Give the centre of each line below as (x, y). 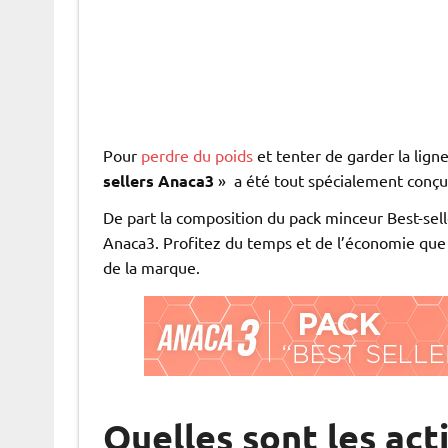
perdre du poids (196, 155)
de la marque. (151, 267)
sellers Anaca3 (158, 181)
